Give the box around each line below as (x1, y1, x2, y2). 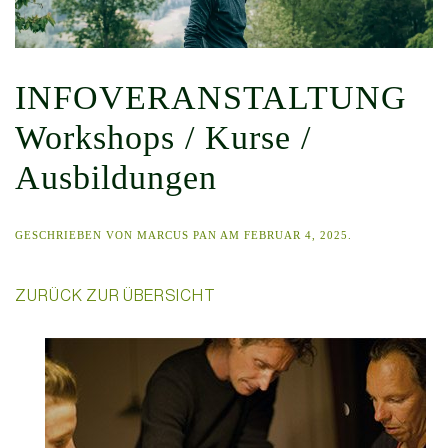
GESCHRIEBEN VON (15, 228, 137, 241)
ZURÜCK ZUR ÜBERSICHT (15, 285, 216, 304)
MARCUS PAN (137, 228, 217, 241)
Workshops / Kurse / (15, 118, 311, 156)
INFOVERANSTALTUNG (15, 78, 407, 116)
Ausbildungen (15, 158, 217, 196)
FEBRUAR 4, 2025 (244, 228, 348, 241)
